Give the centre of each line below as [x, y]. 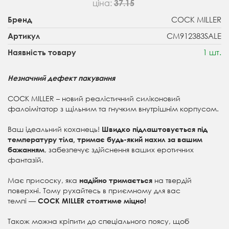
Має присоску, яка [43, 180]
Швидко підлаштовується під [155, 129]
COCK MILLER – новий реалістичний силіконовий [94, 99]
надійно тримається [116, 180]
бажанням [26, 150]
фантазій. [26, 160]
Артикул [24, 36]
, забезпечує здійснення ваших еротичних [119, 150]
